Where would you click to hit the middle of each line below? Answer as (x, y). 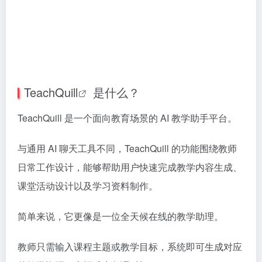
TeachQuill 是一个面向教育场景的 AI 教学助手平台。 (127, 118)
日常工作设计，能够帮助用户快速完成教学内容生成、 (130, 167)
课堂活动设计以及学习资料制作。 (88, 186)
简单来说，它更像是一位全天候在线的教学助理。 (120, 216)
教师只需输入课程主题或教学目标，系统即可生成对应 (130, 247)
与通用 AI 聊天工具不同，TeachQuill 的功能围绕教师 (127, 148)
